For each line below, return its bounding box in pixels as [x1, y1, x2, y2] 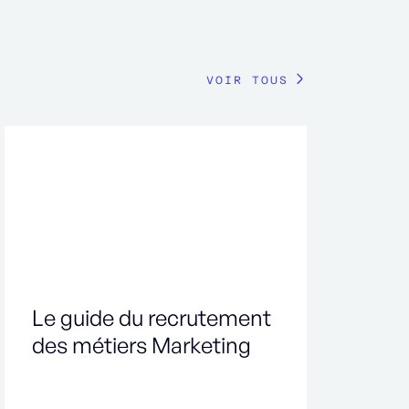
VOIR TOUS [206, 73, 288, 87]
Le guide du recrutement [32, 304, 272, 332]
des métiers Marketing [32, 331, 252, 360]
